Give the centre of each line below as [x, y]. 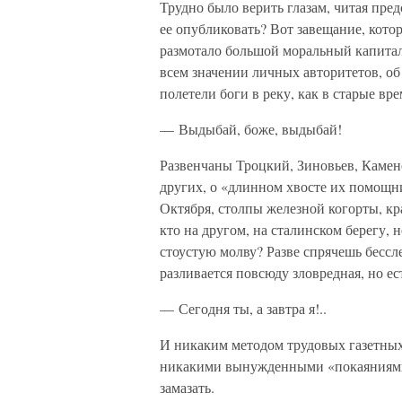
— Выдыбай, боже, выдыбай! [251, 129]
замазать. [187, 387]
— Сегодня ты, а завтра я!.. [243, 308]
